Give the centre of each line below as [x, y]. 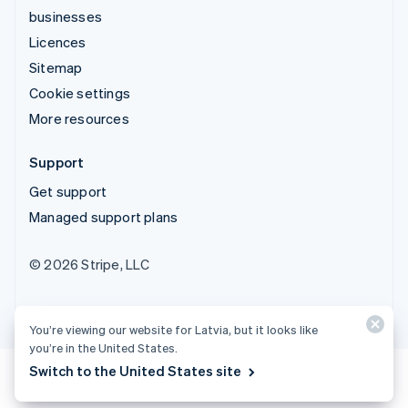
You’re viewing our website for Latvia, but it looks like [173, 329]
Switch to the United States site [135, 371]
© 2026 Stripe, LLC [90, 264]
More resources [79, 118]
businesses [66, 16]
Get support [68, 191]
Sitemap [56, 67]
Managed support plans [104, 216]
